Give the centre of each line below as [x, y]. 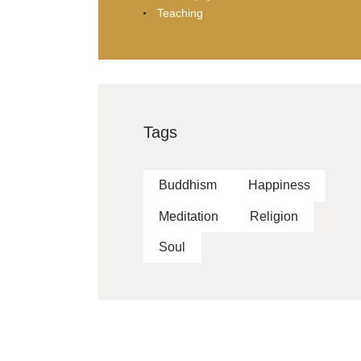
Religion [274, 216]
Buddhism [188, 185]
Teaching [180, 12]
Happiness [279, 185]
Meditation [189, 216]
